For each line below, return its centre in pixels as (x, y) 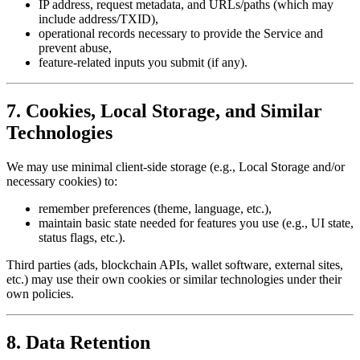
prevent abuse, (75, 48)
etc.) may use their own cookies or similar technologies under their (174, 280)
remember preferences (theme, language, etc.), (155, 209)
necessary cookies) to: (62, 182)
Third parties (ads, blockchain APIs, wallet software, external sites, (175, 265)
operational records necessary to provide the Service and (181, 34)
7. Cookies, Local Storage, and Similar (164, 111)
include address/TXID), (98, 19)
